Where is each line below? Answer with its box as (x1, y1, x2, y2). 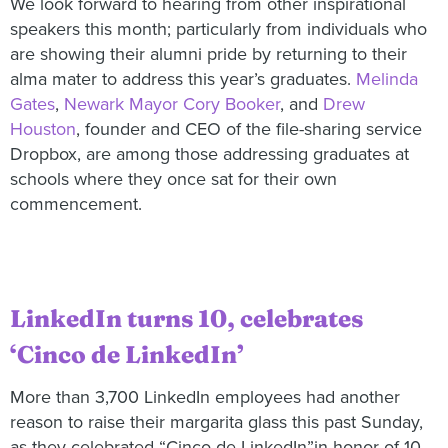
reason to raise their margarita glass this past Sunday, (10, 410, 423, 433)
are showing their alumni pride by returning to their (10, 43, 407, 66)
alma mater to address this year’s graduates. (10, 68, 356, 91)
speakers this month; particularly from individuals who (10, 18, 427, 41)
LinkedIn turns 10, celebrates (10, 303, 363, 333)
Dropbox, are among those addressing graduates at (10, 143, 409, 166)
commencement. (10, 193, 142, 216)
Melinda (356, 68, 418, 91)
